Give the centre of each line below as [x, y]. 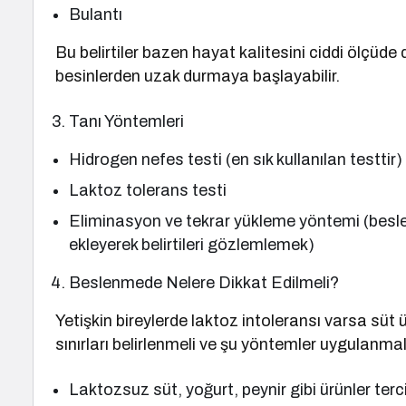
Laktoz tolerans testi [148, 190]
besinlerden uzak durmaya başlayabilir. [198, 76]
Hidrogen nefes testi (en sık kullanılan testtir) [236, 159]
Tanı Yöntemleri [127, 121]
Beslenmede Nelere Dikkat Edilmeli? [204, 283]
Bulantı [96, 14]
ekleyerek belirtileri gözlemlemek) [192, 245]
